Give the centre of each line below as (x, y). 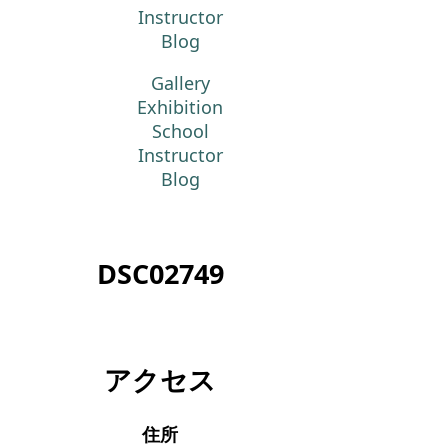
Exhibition (180, 107)
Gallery (180, 83)
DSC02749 (160, 274)
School (180, 131)
